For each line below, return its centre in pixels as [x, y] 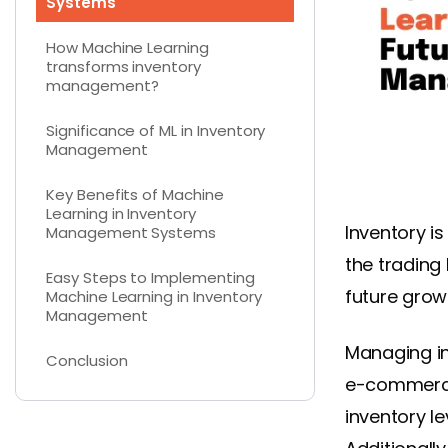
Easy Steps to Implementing [150, 277]
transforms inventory [123, 66]
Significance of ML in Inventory [156, 130]
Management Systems [131, 232]
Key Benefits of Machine [135, 194]
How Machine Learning [127, 47]
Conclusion [87, 360]
